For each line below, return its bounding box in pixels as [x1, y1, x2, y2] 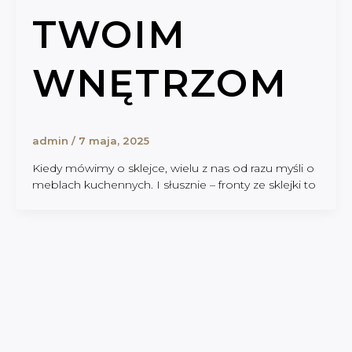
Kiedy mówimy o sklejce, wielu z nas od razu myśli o [32, 160, 314, 175]
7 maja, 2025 [79, 134, 149, 148]
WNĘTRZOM [32, 60, 288, 106]
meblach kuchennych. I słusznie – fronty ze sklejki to [32, 177, 316, 192]
